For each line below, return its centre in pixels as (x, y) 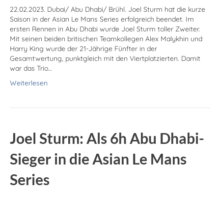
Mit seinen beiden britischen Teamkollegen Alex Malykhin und (106, 39)
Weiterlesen (29, 83)
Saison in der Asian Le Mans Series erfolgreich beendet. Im (102, 19)
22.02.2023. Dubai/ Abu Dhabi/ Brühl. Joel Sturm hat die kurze (108, 10)
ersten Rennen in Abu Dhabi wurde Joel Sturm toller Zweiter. (105, 29)
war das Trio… (31, 69)
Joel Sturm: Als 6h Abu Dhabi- (107, 138)
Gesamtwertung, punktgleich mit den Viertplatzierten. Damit (105, 59)
